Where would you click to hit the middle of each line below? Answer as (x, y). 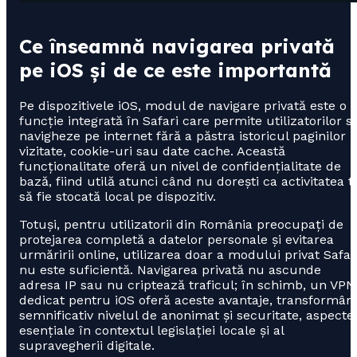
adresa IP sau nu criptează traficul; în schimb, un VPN (187, 284)
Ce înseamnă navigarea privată (177, 46)
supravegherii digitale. (87, 345)
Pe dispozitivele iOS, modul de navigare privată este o (183, 105)
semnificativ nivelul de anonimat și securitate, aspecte (186, 315)
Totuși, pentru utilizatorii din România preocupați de (181, 224)
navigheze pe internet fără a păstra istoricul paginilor (182, 135)
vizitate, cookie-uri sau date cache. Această (152, 151)
